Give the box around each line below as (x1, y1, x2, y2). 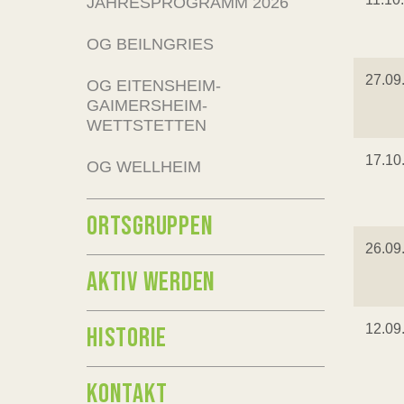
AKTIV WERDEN (87, 266, 216, 298)
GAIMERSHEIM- (87, 96, 207, 115)
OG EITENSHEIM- (87, 77, 221, 95)
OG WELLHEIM (87, 158, 201, 176)
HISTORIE (87, 322, 167, 354)
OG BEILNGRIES (87, 35, 214, 53)
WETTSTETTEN (87, 116, 207, 134)
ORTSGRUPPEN (87, 210, 214, 243)
